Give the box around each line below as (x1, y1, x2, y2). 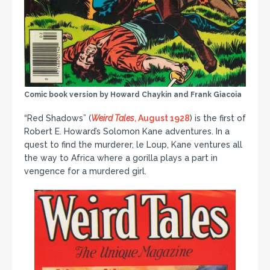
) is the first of (190, 113, 246, 123)
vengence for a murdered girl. (24, 166, 146, 176)
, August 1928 (134, 113, 190, 123)
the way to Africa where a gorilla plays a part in (24, 152, 218, 163)
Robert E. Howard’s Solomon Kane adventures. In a (24, 126, 230, 136)
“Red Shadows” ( (24, 113, 91, 123)
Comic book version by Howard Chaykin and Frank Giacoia (24, 90, 242, 99)
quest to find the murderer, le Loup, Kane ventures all (24, 139, 242, 149)
